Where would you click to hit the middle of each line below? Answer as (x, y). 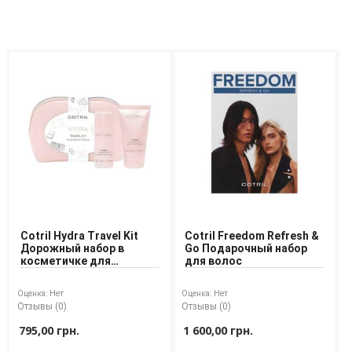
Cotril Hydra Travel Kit (79, 236)
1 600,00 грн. (218, 331)
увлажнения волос (71, 274)
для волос (214, 261)
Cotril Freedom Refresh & (252, 236)
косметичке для (66, 261)
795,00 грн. (49, 331)
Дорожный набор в (72, 249)
